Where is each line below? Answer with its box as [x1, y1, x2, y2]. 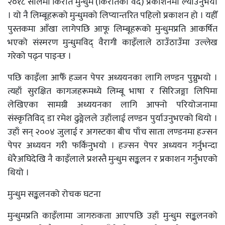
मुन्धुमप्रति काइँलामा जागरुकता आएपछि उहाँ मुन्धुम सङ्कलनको [8, 208, 217, 223]
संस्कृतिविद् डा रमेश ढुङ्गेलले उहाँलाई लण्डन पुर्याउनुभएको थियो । [8, 111, 217, 126]
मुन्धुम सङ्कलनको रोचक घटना [8, 187, 101, 202]
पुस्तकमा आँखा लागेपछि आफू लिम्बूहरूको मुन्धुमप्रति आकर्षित [8, 22, 217, 37]
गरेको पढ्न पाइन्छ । [8, 49, 71, 64]
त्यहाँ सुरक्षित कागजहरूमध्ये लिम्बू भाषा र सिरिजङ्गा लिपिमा [8, 84, 217, 99]
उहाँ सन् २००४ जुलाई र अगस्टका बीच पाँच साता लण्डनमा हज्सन [8, 125, 217, 140]
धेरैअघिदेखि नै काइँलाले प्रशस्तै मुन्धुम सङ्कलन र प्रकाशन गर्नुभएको [8, 152, 217, 167]
